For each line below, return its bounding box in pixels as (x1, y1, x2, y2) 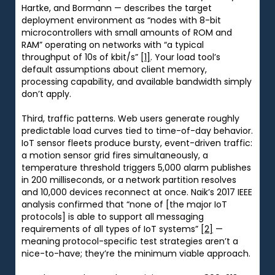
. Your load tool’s (150, 50, 220, 63)
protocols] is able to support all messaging (21, 210, 204, 223)
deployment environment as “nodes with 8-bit (21, 14, 221, 26)
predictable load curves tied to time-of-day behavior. (21, 124, 253, 137)
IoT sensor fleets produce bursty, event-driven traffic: (21, 136, 252, 149)
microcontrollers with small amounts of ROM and (21, 26, 232, 39)
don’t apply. (21, 87, 71, 100)
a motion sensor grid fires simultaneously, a (21, 149, 208, 161)
